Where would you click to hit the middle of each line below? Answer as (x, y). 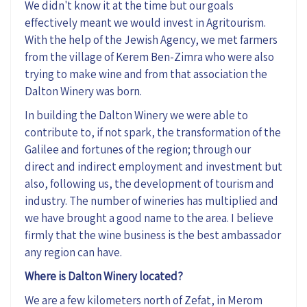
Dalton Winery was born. (83, 91)
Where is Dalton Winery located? (104, 276)
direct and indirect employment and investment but (153, 166)
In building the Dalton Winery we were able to (136, 115)
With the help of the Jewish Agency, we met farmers (151, 39)
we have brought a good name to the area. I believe (149, 218)
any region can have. (73, 252)
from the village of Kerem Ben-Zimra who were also (149, 57)
